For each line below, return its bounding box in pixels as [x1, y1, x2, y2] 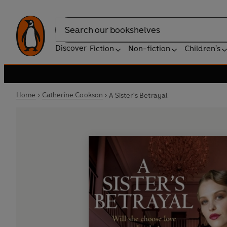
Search [55, 30, 81, 40]
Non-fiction [128, 44, 170, 53]
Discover [55, 43, 87, 53]
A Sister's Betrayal [109, 91, 168, 100]
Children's [184, 44, 220, 53]
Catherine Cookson [42, 91, 103, 99]
